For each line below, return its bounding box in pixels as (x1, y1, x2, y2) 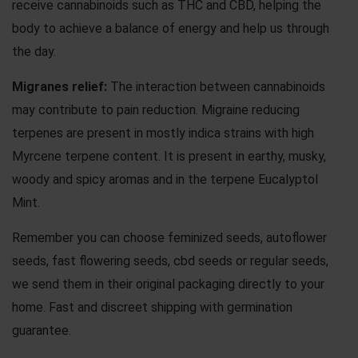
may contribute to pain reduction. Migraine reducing (12, 101, 300, 117)
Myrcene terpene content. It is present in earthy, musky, (12, 148, 326, 164)
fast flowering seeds (52, 253, 168, 268)
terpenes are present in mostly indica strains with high (12, 125, 314, 141)
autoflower (266, 229, 327, 245)
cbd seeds (173, 253, 233, 268)
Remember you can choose (12, 229, 168, 245)
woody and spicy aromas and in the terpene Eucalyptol (12, 171, 318, 187)
